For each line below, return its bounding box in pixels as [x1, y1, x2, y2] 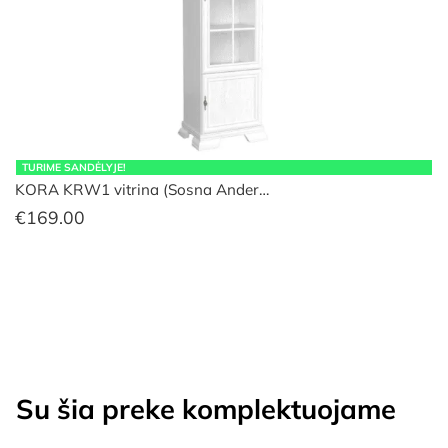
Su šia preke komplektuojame [16, 392, 396, 427]
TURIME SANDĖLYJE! [22, 160, 127, 174]
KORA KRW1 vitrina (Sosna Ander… [15, 179, 269, 199]
